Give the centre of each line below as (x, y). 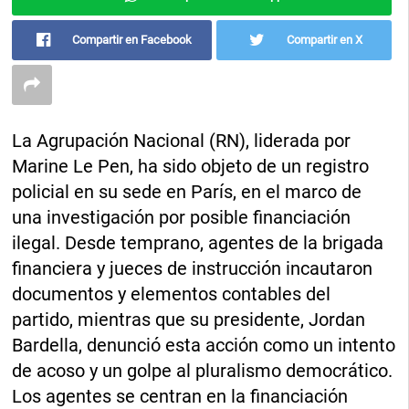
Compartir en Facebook (132, 40)
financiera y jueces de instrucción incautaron (193, 269)
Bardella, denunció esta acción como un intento (204, 346)
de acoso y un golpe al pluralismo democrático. (203, 371)
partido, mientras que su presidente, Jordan (189, 320)
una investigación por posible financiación (182, 218)
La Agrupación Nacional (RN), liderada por (182, 141)
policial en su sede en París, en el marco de (187, 192)
